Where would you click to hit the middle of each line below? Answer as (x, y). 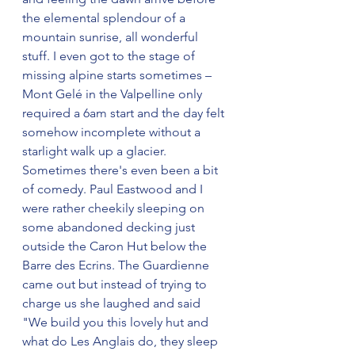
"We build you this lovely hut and (117, 323)
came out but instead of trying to (116, 284)
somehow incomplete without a (113, 132)
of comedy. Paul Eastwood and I (114, 189)
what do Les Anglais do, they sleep (122, 342)
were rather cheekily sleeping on (115, 208)
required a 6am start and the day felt (125, 113)
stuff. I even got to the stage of (110, 56)
